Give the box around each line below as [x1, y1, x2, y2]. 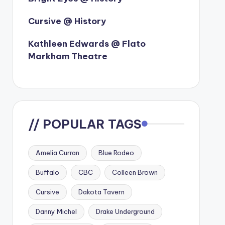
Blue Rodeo [98, 148, 134, 157]
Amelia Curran [35, 148, 79, 157]
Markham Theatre [28, 50, 107, 62]
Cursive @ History [28, 15, 106, 27]
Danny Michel [35, 207, 77, 215]
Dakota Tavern [78, 187, 125, 196]
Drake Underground [95, 207, 155, 215]
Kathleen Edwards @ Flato [28, 38, 146, 49]
